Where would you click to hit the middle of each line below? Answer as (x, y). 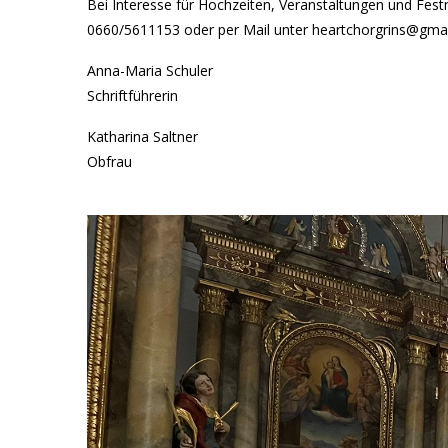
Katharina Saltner (142, 136)
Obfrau (109, 161)
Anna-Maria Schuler (150, 70)
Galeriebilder (133, 237)
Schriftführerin (132, 95)
